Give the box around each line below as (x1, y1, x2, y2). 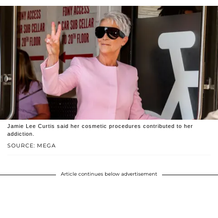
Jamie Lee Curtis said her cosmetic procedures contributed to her (7, 123, 193, 129)
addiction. (7, 131, 35, 137)
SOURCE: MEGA (7, 142, 56, 149)
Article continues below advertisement (61, 171, 157, 178)
